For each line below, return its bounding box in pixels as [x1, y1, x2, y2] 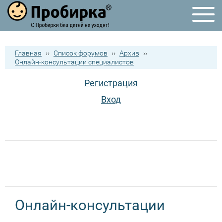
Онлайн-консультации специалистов [15, 58, 134, 66]
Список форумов [54, 49, 108, 57]
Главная [15, 49, 42, 57]
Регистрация [84, 78, 138, 88]
